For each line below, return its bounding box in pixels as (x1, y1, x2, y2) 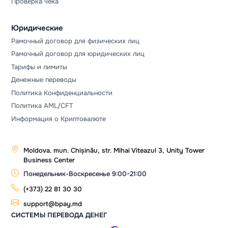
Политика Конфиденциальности (11, 88, 113, 97)
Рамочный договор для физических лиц (11, 36, 140, 45)
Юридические (11, 23, 64, 34)
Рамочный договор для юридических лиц (11, 49, 145, 59)
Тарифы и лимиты (11, 62, 68, 71)
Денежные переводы (11, 75, 77, 84)
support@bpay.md (23, 199, 82, 208)
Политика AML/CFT (11, 101, 73, 110)
